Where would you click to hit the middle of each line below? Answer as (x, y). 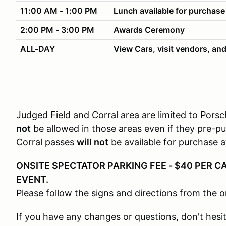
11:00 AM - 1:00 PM (59, 11)
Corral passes (46, 142)
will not (93, 142)
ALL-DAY (38, 49)
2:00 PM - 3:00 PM (57, 30)
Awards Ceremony (148, 30)
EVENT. (32, 179)
